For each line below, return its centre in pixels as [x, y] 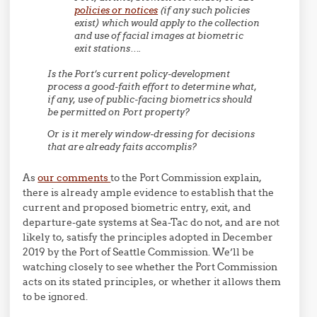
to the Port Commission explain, [186, 178]
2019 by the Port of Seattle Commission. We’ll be [139, 252]
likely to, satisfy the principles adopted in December [148, 237]
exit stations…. [108, 48]
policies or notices [116, 10]
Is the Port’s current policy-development [139, 74]
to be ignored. [56, 297]
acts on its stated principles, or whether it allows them [152, 282]
